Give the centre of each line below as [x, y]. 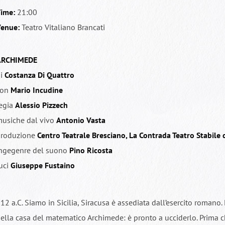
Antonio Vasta [81, 120]
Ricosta [99, 150]
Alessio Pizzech [41, 105]
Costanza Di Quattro [39, 75]
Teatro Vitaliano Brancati [62, 27]
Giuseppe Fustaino [42, 165]
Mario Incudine [36, 90]
